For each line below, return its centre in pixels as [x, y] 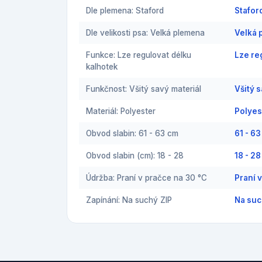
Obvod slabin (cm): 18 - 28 [135, 156]
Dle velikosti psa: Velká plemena [145, 33]
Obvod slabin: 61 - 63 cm [132, 133]
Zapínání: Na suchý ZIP [129, 200]
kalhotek [102, 67]
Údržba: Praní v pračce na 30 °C [146, 178]
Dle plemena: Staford [125, 11]
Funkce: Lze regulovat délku [139, 55]
